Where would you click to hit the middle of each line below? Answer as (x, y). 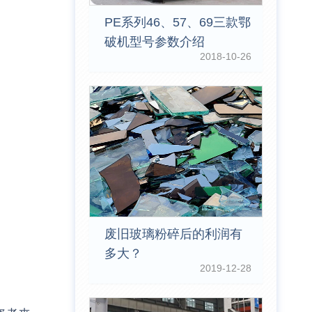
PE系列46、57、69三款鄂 (177, 23)
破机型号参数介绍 (154, 42)
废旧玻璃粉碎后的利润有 (173, 234)
